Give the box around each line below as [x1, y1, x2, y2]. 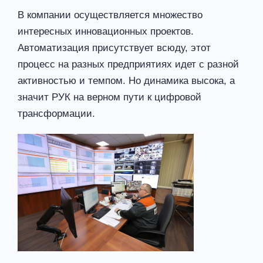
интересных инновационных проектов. [18, 25, 194, 37]
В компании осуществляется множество [18, 9, 203, 21]
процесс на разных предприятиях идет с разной [18, 58, 239, 70]
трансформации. [18, 107, 95, 119]
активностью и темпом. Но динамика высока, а [18, 75, 235, 86]
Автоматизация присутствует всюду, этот [18, 42, 211, 53]
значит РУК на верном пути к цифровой [18, 91, 201, 103]
